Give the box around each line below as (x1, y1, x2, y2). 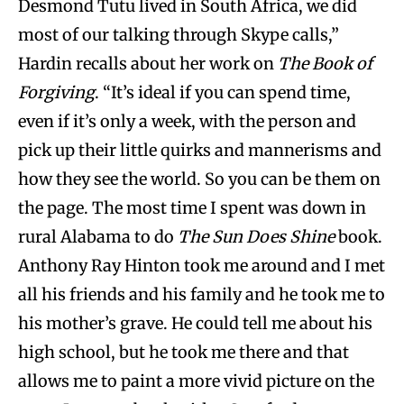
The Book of (278, 52, 372, 74)
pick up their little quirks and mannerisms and (18, 139, 381, 161)
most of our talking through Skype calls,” (18, 23, 339, 45)
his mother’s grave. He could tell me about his (18, 312, 372, 334)
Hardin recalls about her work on (18, 52, 278, 74)
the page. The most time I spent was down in (18, 197, 366, 218)
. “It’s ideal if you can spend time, (95, 81, 351, 103)
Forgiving (18, 81, 95, 103)
